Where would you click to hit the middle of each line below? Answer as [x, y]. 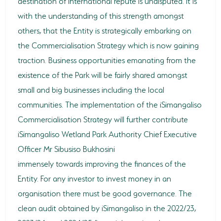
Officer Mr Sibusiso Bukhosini [66, 148]
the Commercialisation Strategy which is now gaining [108, 45]
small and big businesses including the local [91, 89]
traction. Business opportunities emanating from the [107, 59]
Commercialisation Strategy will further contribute [103, 119]
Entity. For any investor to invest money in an [94, 178]
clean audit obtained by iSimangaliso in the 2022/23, [107, 207]
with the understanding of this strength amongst [101, 15]
